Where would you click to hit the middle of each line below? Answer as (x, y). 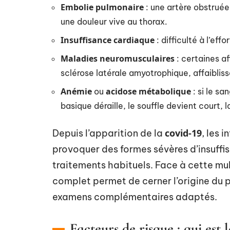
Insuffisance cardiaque (108, 40)
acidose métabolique (148, 91)
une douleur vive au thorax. (114, 22)
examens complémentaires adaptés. (135, 197)
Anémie (76, 91)
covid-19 (183, 133)
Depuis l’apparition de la (109, 133)
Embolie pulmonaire (102, 7)
